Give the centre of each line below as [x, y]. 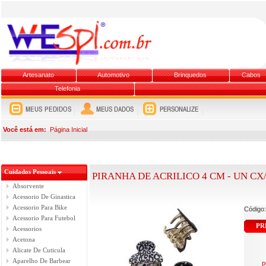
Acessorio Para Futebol [44, 218]
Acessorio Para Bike [40, 207]
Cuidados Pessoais [31, 172]
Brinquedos [190, 75]
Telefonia [67, 88]
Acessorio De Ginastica [44, 197]
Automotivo [113, 75]
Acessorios [27, 229]
